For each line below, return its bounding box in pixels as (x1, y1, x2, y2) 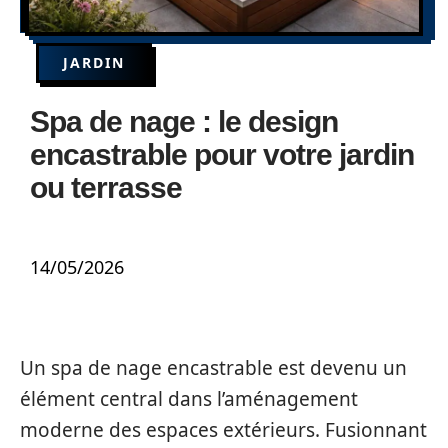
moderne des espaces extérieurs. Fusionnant (20, 417, 427, 443)
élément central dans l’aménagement (20, 386, 358, 412)
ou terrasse (30, 171, 182, 204)
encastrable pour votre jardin (30, 138, 414, 171)
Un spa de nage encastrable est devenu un (20, 355, 407, 381)
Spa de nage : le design (30, 105, 338, 138)
